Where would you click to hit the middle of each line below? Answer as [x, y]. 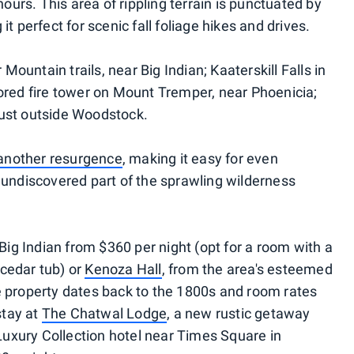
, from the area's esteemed [247, 269]
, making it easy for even [200, 159]
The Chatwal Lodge [104, 314]
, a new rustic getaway [239, 314]
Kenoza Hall [123, 269]
